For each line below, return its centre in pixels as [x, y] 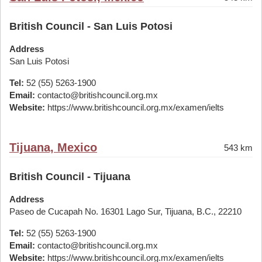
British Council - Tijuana [70, 177]
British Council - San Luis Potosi [91, 26]
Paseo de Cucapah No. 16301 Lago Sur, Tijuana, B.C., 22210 [125, 211]
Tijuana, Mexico [53, 147]
